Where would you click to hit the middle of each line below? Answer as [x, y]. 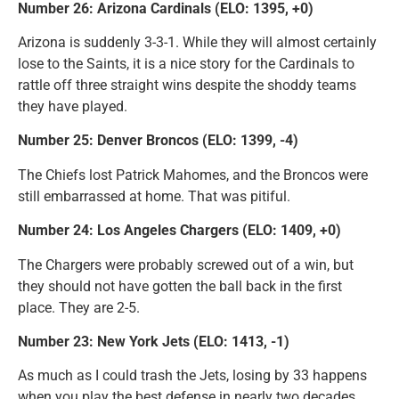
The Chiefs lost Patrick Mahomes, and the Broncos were [193, 175]
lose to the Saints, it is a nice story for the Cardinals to [186, 64]
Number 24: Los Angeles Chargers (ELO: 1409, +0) [179, 231]
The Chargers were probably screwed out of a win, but [186, 265]
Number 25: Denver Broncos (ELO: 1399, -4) [158, 141]
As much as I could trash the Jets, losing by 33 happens [192, 376]
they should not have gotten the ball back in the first [180, 286]
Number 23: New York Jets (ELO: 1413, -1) [154, 341]
